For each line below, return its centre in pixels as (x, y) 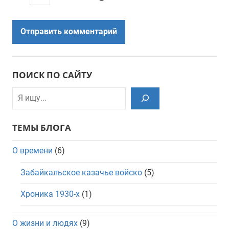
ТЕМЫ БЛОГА (42, 127)
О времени (32, 151)
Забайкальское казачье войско (81, 173)
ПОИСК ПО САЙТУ (52, 75)
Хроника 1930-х (50, 194)
